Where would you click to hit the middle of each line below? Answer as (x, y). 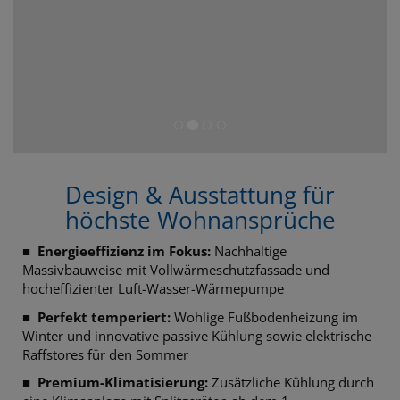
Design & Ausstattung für (200, 195)
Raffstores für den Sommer (105, 354)
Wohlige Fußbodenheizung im (264, 317)
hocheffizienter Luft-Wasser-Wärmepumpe (153, 288)
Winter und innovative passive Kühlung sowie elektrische (197, 335)
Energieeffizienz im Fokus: (124, 251)
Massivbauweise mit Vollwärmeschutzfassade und (176, 270)
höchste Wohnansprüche (200, 220)
